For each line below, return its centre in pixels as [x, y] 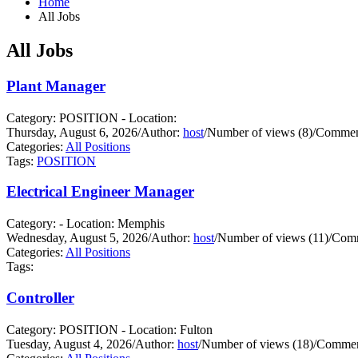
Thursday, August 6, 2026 [72, 132]
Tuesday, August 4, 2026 [69, 344]
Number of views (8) [260, 132]
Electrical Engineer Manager [100, 192]
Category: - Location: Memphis [86, 224]
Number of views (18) [257, 344]
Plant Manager [56, 86]
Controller [40, 298]
